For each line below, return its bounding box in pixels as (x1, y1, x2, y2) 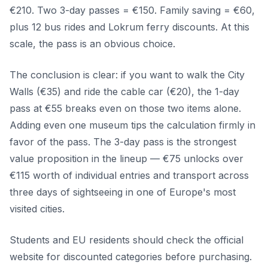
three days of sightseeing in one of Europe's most (10, 186, 236, 199)
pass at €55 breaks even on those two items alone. (10, 102, 241, 115)
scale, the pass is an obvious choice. (10, 38, 175, 50)
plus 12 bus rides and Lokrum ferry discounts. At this (10, 21, 249, 33)
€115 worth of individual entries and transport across (10, 169, 249, 182)
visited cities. (10, 203, 65, 215)
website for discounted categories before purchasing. (10, 251, 252, 263)
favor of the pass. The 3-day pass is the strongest (10, 136, 236, 148)
